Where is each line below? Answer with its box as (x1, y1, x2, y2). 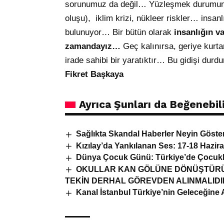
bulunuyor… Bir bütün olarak (65, 27, 174, 37)
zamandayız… (65, 41, 123, 51)
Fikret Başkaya (65, 69, 123, 79)
